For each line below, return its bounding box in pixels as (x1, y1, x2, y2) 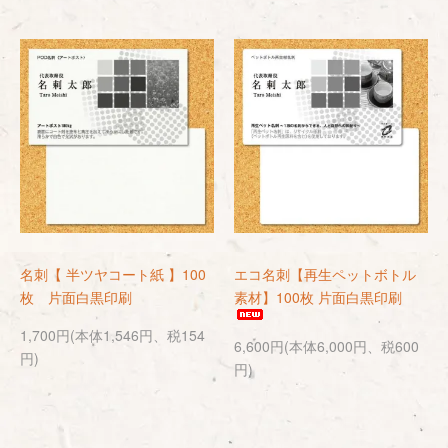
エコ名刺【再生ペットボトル (234, 264, 416, 284)
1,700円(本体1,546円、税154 (20, 325, 205, 345)
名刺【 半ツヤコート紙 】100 (20, 264, 206, 284)
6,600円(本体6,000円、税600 (234, 336, 419, 356)
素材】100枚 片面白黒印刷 (234, 287, 402, 307)
